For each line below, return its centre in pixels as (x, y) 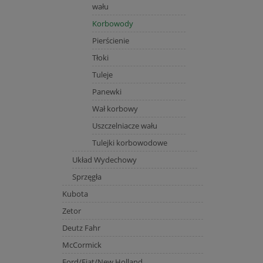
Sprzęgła (87, 176)
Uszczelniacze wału (124, 125)
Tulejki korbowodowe (129, 142)
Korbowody (112, 23)
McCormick (82, 245)
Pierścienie (110, 40)
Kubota (75, 193)
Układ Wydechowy (104, 159)
